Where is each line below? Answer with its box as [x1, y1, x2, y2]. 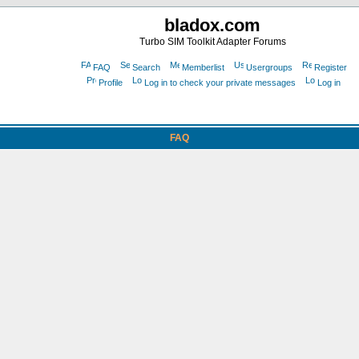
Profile [99, 78, 123, 87]
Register [313, 63, 347, 72]
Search [131, 63, 160, 72]
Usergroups [245, 63, 292, 72]
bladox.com [164, 15, 260, 35]
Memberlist [181, 63, 224, 72]
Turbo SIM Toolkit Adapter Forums [139, 36, 286, 47]
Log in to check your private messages [144, 78, 296, 87]
